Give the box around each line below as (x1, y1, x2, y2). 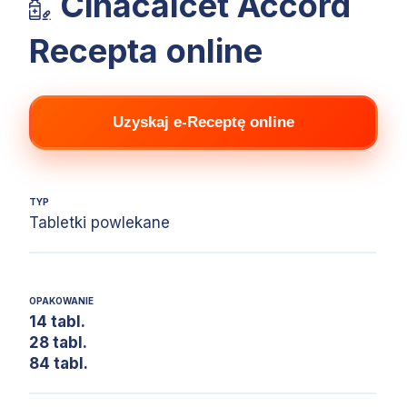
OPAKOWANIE (29, 295, 94, 307)
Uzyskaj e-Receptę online (113, 114, 294, 132)
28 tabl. (29, 333, 87, 352)
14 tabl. (29, 313, 85, 332)
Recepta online (29, 31, 263, 72)
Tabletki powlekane (29, 213, 170, 233)
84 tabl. (29, 354, 88, 373)
